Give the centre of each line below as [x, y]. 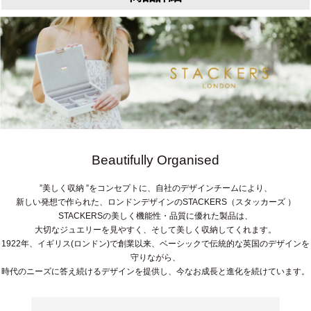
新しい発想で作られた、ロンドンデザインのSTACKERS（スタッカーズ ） [155, 202]
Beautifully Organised [155, 160]
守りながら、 [155, 258]
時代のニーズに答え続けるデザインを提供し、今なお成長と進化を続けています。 [155, 272]
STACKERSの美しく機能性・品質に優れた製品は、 [155, 216]
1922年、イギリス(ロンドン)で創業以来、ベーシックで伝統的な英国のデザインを [155, 244]
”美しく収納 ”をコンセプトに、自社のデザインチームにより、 [155, 188]
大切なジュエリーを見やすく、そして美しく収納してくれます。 [155, 230]
